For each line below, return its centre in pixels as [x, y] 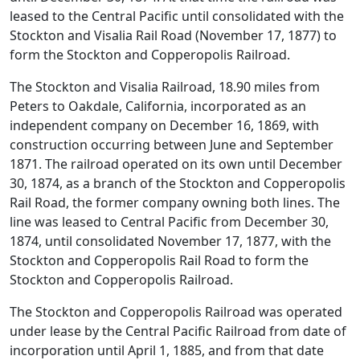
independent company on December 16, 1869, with [164, 126]
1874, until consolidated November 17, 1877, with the [170, 241]
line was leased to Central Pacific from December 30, [169, 222]
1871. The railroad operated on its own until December [176, 164]
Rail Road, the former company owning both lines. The [175, 203]
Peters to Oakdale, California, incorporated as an [158, 106]
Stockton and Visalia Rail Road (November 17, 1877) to [173, 36]
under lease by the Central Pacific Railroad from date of [178, 331]
